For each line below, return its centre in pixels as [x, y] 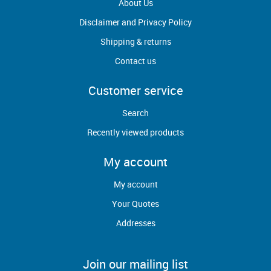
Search [135, 113]
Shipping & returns [135, 41]
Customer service [135, 90]
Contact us [135, 61]
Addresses [135, 223]
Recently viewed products [135, 132]
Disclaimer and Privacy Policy [135, 22]
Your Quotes [135, 204]
